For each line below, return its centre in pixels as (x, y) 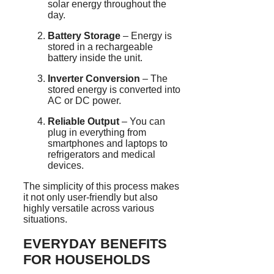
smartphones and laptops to (108, 144)
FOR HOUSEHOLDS (87, 260)
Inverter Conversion (94, 79)
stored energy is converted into (114, 90)
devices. (66, 166)
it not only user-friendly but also (91, 198)
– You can (142, 122)
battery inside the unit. (95, 58)
